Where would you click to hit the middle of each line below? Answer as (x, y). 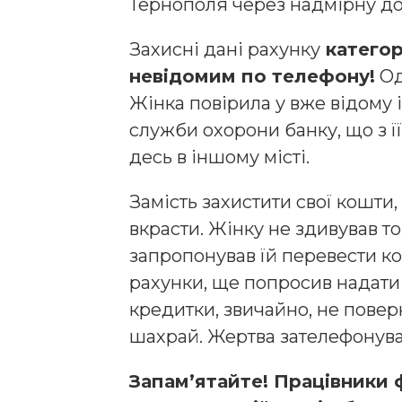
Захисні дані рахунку (225, 50)
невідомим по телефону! (252, 77)
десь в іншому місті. (219, 157)
